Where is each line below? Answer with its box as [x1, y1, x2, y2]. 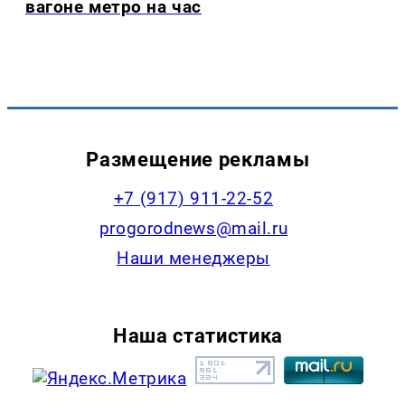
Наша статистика [112, 324, 283, 348]
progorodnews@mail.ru [99, 217, 288, 239]
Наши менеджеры [117, 247, 270, 268]
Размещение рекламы [86, 146, 310, 171]
